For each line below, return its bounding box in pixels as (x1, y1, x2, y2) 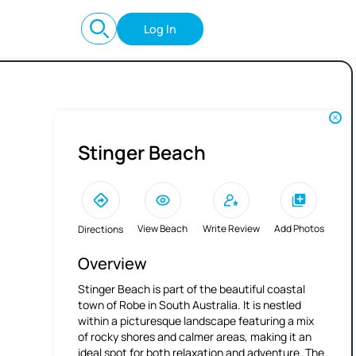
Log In (144, 21, 176, 37)
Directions (78, 222, 123, 236)
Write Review (202, 222, 260, 235)
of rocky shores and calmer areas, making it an (78, 329, 311, 344)
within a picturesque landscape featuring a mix (78, 313, 314, 328)
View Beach (137, 222, 188, 235)
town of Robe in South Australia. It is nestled (78, 297, 301, 312)
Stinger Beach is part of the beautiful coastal (78, 281, 305, 296)
